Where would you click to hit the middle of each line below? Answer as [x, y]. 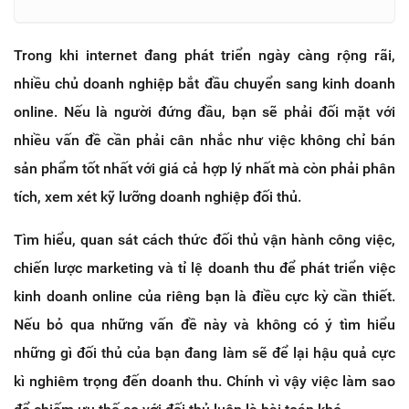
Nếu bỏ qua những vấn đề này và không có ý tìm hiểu [204, 324]
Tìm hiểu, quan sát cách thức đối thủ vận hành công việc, [204, 239]
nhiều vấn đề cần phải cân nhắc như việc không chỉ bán [204, 140]
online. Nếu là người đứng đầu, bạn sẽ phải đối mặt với [204, 111]
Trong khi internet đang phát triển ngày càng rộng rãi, [204, 55]
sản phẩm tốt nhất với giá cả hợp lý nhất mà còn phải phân [204, 168]
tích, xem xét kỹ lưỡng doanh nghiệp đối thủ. [157, 196]
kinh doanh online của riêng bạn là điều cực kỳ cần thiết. [204, 296]
